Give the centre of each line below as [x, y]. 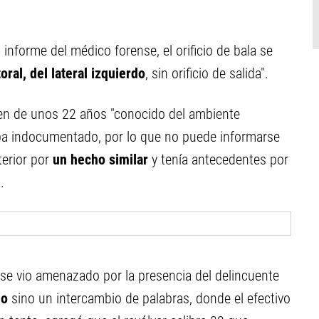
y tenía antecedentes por [218, 159]
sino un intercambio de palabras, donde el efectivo [149, 298]
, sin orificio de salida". [207, 73]
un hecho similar [99, 159]
